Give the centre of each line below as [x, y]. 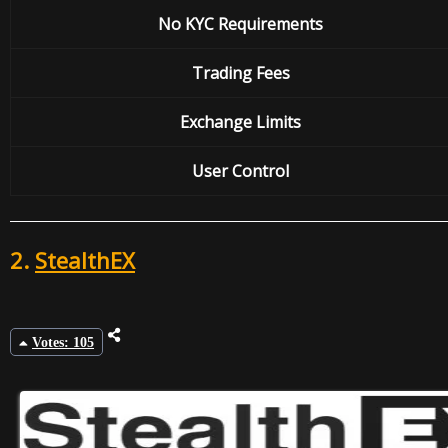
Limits [278, 122]
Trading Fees [240, 73]
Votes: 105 [63, 343]
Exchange [218, 122]
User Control [240, 171]
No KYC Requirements [240, 24]
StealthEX [85, 260]
